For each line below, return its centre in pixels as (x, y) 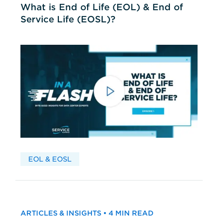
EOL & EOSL (50, 159)
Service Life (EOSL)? (68, 19)
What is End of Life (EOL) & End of (101, 7)
